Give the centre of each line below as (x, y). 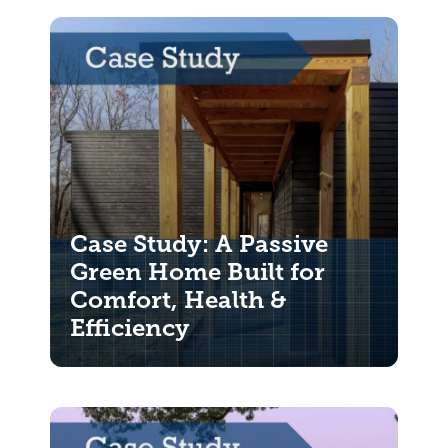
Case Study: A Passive (199, 244)
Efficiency (130, 328)
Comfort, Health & (178, 300)
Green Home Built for (197, 272)
